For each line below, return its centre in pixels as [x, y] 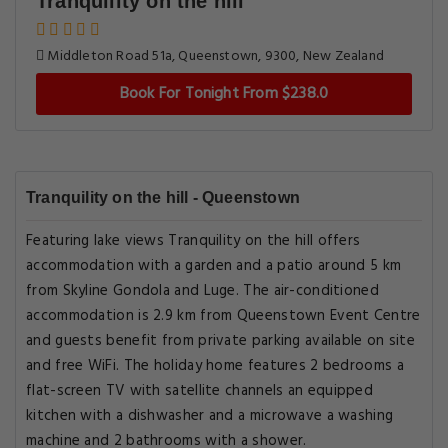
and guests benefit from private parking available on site [221, 341]
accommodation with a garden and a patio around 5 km [214, 266]
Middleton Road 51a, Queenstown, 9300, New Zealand [214, 56]
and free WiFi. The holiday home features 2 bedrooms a [215, 366]
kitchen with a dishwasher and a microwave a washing [210, 416]
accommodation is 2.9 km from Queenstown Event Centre [223, 316]
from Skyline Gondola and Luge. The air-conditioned [202, 291]
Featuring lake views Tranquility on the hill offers [193, 241]
